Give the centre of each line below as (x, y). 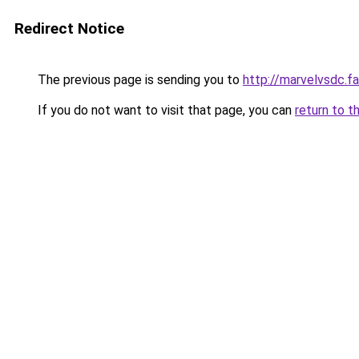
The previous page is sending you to (139, 80)
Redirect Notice (69, 28)
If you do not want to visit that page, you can (165, 110)
